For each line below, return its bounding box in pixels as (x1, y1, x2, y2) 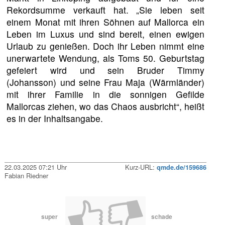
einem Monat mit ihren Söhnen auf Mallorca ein (7, 16, 204, 29)
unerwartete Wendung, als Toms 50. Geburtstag (7, 52, 204, 65)
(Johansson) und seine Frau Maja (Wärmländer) (7, 76, 204, 89)
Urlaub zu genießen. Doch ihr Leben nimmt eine (7, 40, 204, 53)
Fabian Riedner (5, 171, 49, 181)
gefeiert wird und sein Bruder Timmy (7, 64, 204, 77)
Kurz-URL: (125, 162, 157, 172)
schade (151, 212, 172, 221)
